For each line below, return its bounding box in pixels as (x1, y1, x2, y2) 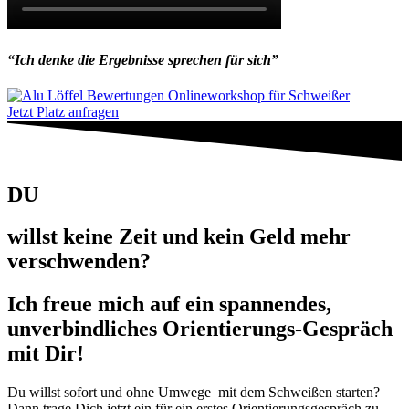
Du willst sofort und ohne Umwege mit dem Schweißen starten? (7, 384, 380, 401)
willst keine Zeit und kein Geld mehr (7, 225, 351, 249)
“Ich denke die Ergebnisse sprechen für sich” (7, 52, 278, 68)
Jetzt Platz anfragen (7, 104, 119, 121)
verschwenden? (7, 249, 151, 274)
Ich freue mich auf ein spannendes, (7, 292, 331, 317)
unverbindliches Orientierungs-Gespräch (7, 317, 393, 341)
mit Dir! (7, 341, 84, 366)
